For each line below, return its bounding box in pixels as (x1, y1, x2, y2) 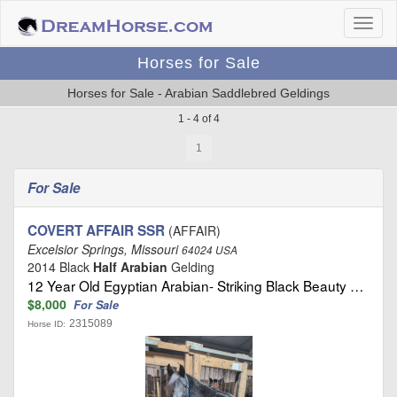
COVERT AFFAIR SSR (27, 221, 165, 240)
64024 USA (182, 243, 237, 257)
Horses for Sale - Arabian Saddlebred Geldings (67, 86, 330, 100)
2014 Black (27, 258, 93, 276)
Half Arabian (93, 258, 167, 276)
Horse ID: (27, 319, 66, 329)
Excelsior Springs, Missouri (27, 240, 182, 258)
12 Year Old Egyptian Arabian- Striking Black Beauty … (27, 276, 363, 295)
